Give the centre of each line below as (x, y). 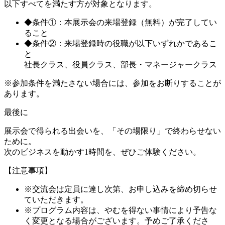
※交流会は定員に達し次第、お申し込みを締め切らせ (121, 189)
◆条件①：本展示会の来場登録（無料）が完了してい (121, 23)
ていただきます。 (56, 200)
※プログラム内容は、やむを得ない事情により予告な (121, 210)
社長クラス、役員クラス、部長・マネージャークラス (121, 65)
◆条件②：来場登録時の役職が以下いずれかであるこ (121, 44)
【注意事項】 (28, 171)
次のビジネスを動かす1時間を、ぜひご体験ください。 (102, 152)
